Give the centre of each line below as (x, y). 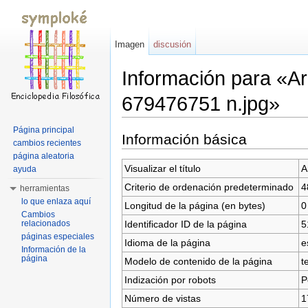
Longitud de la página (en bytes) (195, 205)
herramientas (45, 188)
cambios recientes (47, 143)
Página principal (44, 130)
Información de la (54, 250)
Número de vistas (162, 298)
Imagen (130, 44)
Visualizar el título (162, 168)
